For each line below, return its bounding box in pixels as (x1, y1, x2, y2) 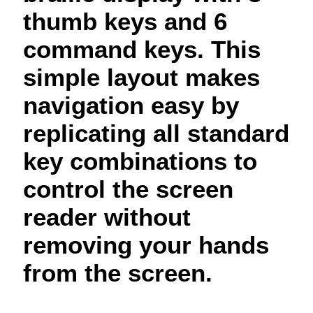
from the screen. (23, 259, 212, 287)
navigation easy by (23, 92, 239, 119)
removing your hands (23, 231, 269, 259)
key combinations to (23, 147, 257, 175)
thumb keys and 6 (23, 8, 227, 36)
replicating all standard (23, 119, 289, 147)
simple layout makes (23, 64, 260, 92)
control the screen (23, 175, 233, 203)
